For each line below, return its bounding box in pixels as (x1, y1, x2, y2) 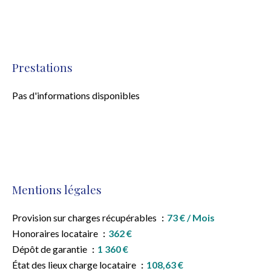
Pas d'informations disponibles (12, 90, 140, 101)
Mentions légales (12, 182, 102, 197)
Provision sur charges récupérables (12, 212, 158, 223)
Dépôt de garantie (12, 243, 89, 255)
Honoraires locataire (12, 227, 100, 239)
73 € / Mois (167, 212, 215, 223)
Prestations (12, 60, 73, 75)
